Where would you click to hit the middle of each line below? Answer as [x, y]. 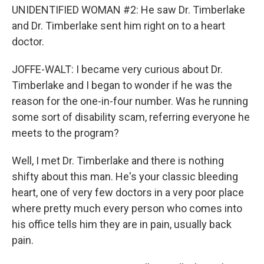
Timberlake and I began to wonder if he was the [122, 85]
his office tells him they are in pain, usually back [122, 224]
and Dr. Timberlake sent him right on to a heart [118, 26]
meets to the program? [65, 133]
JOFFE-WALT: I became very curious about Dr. [117, 69]
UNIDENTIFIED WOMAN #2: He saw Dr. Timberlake [128, 10]
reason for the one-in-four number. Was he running [130, 101]
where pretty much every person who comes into [127, 208]
